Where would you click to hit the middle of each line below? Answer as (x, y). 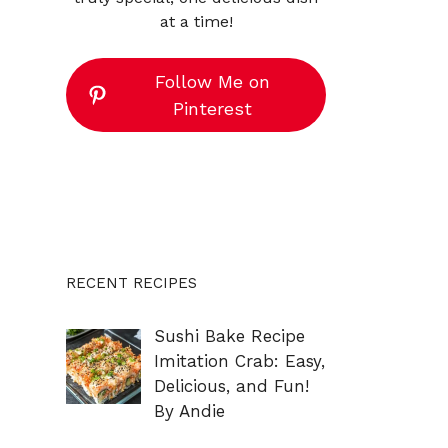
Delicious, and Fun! (231, 385)
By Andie (189, 410)
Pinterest (212, 108)
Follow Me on (212, 81)
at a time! (196, 21)
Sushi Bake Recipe (229, 335)
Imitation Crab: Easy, (239, 360)
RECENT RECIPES (131, 282)
